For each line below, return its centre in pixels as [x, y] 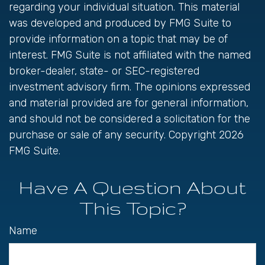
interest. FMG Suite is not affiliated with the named [130, 55]
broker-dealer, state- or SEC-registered [104, 71]
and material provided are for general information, [129, 103]
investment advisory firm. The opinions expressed [130, 87]
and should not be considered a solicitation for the [130, 119]
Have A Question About [132, 187]
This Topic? [132, 208]
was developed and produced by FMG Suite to [120, 23]
